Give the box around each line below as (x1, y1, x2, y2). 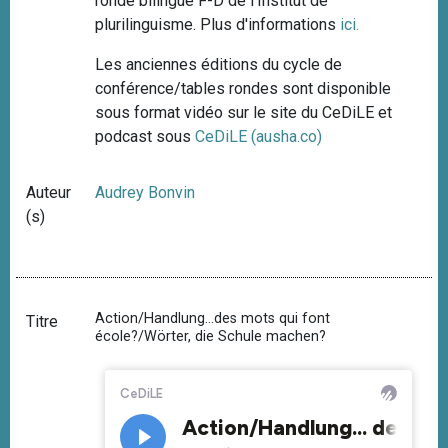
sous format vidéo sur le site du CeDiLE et (95, 102, 393, 122)
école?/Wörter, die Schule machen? (95, 327, 327, 345)
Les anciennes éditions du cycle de (95, 54, 343, 74)
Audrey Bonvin (95, 182, 196, 202)
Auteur (26, 182, 71, 202)
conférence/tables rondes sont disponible (95, 78, 392, 98)
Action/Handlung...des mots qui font (95, 309, 331, 327)
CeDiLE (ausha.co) (195, 126, 323, 146)
